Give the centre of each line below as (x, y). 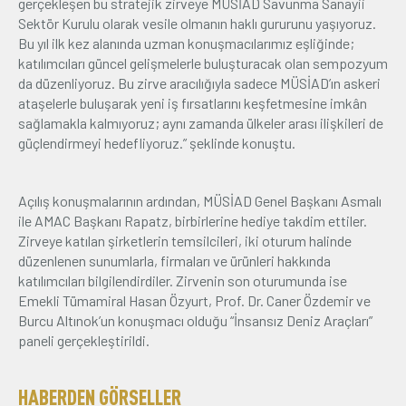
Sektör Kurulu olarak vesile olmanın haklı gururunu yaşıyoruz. (197, 23)
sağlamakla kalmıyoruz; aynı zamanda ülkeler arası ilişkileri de (201, 123)
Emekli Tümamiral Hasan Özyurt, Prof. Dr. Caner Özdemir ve (194, 300)
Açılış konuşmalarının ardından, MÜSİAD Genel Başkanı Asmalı (200, 201)
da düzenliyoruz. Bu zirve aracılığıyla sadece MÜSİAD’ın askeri (199, 83)
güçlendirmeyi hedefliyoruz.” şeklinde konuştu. (157, 143)
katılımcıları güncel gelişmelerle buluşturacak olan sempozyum (203, 63)
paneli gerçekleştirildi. (84, 340)
